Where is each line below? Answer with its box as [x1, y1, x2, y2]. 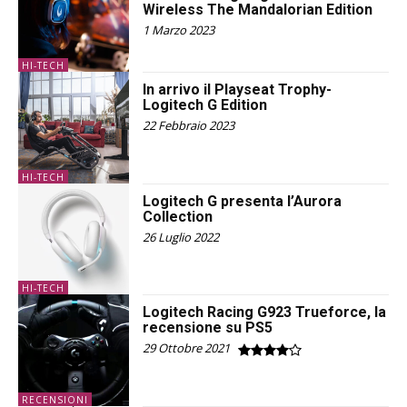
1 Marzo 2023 [143, 22, 215, 39]
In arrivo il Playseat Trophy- [143, 81, 333, 99]
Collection [143, 207, 213, 225]
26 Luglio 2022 [143, 228, 220, 245]
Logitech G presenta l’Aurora [143, 192, 342, 210]
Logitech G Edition [143, 96, 268, 114]
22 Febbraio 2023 [143, 117, 235, 134]
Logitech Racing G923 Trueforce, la [143, 303, 387, 322]
